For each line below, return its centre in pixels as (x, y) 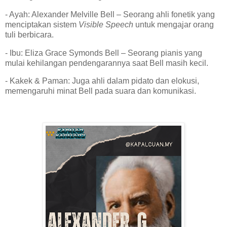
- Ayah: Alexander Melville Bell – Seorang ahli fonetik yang (110, 14)
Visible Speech (106, 24)
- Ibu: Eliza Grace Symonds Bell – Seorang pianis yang (104, 53)
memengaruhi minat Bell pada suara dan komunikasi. (103, 91)
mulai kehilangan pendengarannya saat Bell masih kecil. (109, 63)
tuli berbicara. (31, 34)
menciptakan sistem (42, 24)
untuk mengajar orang (174, 24)
